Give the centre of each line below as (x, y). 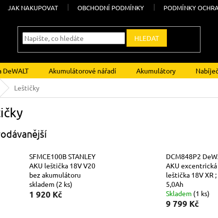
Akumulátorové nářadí (82, 71)
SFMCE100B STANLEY (62, 156)
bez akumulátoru (55, 175)
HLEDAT (147, 38)
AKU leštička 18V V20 (62, 166)
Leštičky (27, 88)
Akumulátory (156, 71)
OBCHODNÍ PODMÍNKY (111, 8)
